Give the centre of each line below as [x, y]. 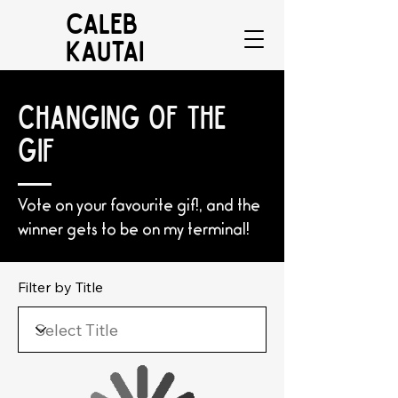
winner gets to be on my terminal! [134, 232]
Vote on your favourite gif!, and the [139, 208]
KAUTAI [105, 50]
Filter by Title [60, 287]
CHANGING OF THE [122, 116]
